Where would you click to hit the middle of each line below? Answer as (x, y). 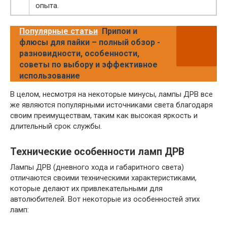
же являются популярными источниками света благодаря (111, 105)
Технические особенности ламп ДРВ (97, 152)
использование (50, 76)
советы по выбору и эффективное (88, 65)
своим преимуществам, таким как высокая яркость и (104, 116)
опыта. (47, 6)
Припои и (120, 31)
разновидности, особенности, (79, 54)
